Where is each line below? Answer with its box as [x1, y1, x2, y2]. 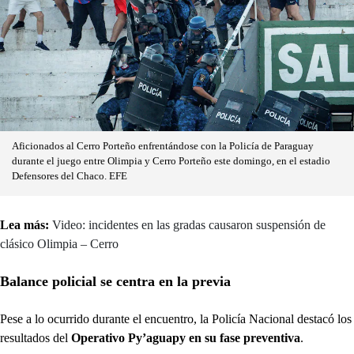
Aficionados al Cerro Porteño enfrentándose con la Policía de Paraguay [12, 141, 314, 153]
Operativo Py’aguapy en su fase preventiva [71, 331, 300, 345]
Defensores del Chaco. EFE [12, 171, 127, 183]
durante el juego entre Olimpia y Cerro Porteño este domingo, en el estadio [12, 156, 330, 168]
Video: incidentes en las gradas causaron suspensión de [52, 218, 326, 232]
